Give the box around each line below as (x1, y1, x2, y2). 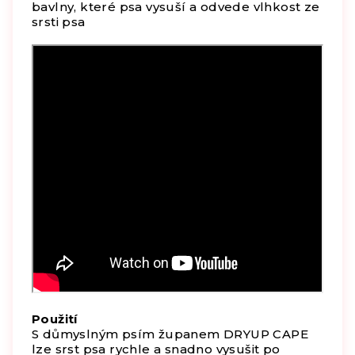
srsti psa (32, 13, 86, 29)
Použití (32, 311, 78, 326)
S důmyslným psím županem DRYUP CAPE (32, 326, 308, 342)
